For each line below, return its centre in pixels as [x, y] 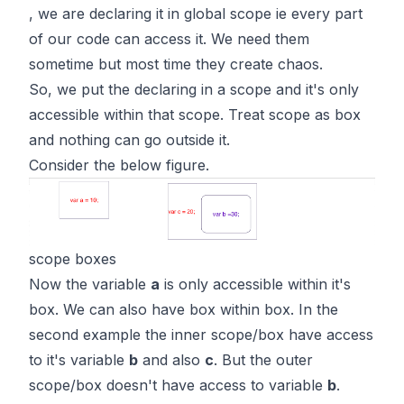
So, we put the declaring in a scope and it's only [194, 90]
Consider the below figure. [119, 165]
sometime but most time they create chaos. [176, 64]
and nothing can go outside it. [129, 140]
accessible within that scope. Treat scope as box [195, 115]
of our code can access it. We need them [169, 39]
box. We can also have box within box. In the [184, 309]
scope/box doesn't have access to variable [178, 385]
